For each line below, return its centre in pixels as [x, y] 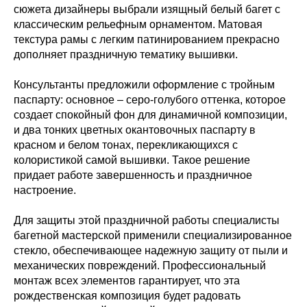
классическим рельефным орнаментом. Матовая [138, 24]
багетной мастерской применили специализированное [153, 235]
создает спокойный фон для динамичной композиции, [150, 115]
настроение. [45, 190]
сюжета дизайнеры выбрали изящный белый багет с [147, 9]
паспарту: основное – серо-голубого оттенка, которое [150, 100]
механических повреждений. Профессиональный [140, 266]
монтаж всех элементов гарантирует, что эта [127, 281]
